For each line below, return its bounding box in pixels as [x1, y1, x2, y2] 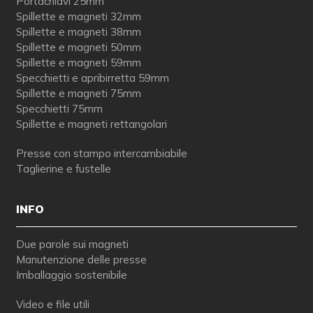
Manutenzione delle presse [15, 253, 147, 267]
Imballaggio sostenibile [15, 268, 127, 282]
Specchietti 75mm [15, 102, 103, 116]
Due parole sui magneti [15, 238, 129, 252]
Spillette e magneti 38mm [15, 25, 141, 39]
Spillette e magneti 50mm [15, 41, 141, 54]
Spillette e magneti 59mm [15, 56, 141, 70]
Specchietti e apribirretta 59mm [15, 71, 169, 85]
